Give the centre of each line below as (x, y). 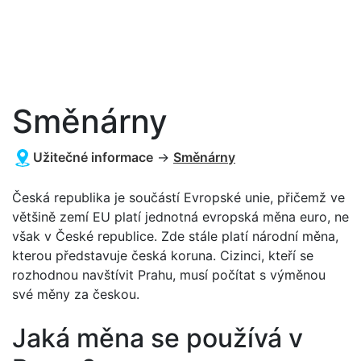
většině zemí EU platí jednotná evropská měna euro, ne (180, 217)
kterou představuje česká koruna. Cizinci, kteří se (163, 255)
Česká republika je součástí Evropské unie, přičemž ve (178, 197)
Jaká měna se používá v (158, 338)
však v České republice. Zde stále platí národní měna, (175, 236)
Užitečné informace (93, 157)
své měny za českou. (76, 294)
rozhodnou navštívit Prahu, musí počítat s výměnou (169, 275)
